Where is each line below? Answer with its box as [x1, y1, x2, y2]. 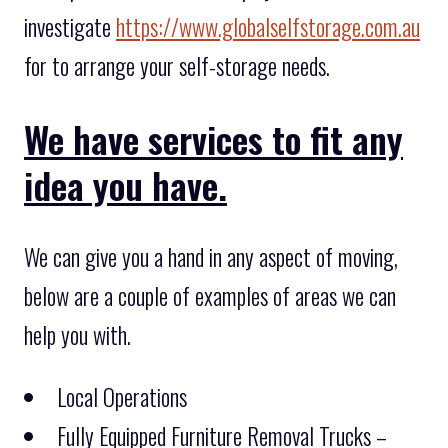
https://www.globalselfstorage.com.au [116, 10, 420, 45]
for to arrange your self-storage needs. [24, 49, 330, 84]
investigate [24, 10, 116, 45]
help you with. [24, 318, 131, 353]
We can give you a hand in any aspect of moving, [24, 240, 398, 275]
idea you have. [24, 158, 227, 212]
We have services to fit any [24, 112, 403, 166]
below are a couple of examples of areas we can [24, 279, 396, 314]
